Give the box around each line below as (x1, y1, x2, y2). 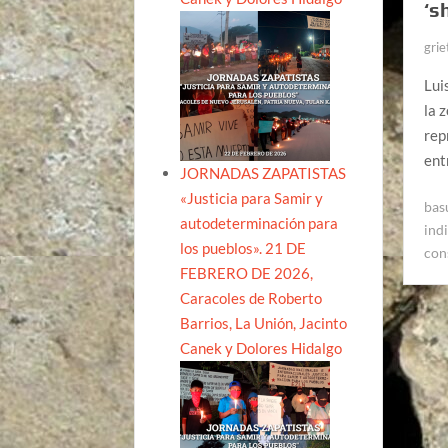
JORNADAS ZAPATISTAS (180, 163, 347, 182)
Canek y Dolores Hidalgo (180, 338, 343, 357)
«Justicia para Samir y (180, 188, 324, 207)
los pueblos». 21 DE (180, 238, 307, 257)
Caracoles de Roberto (180, 288, 323, 307)
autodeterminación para (180, 213, 339, 232)
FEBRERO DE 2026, (180, 263, 314, 282)
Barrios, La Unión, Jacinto (180, 313, 348, 332)
